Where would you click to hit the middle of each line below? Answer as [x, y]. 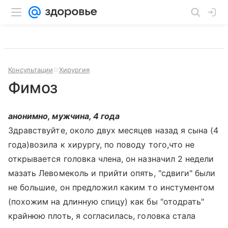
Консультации [31, 70]
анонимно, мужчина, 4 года [64, 116]
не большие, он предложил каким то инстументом [111, 187]
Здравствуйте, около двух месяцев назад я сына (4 [113, 130]
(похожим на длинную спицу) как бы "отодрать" [106, 202]
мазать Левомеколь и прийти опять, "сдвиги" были [112, 173]
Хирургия [74, 70]
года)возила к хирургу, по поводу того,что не [102, 145]
